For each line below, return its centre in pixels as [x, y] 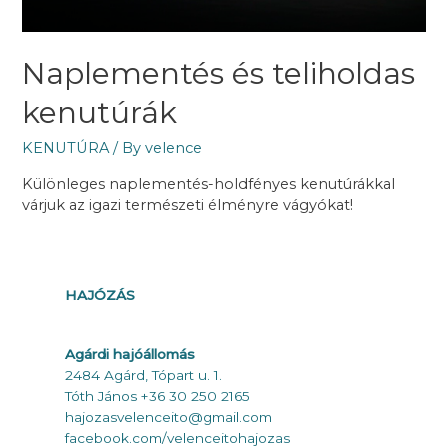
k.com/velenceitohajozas [205, 437]
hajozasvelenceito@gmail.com [168, 416]
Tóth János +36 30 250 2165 [157, 395]
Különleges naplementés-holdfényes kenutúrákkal [209, 183]
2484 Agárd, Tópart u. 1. [143, 374]
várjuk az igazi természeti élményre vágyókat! [188, 204]
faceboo [93, 437]
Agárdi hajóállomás [130, 353]
